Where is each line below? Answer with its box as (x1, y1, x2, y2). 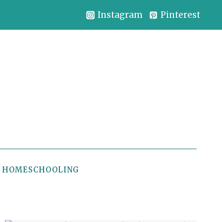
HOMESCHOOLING (2, 165, 80, 174)
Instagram (97, 9, 143, 20)
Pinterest (161, 9, 201, 20)
